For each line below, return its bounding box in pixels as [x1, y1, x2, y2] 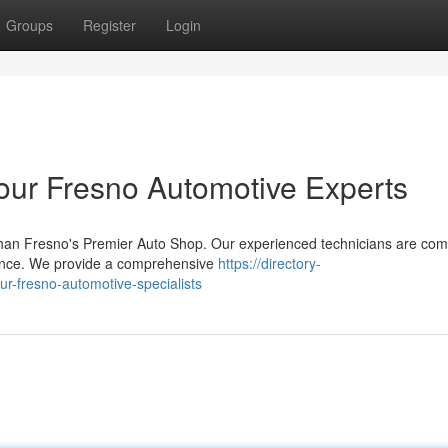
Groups [6, 15, 53, 35]
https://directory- [218, 253, 321, 273]
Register [83, 15, 136, 35]
